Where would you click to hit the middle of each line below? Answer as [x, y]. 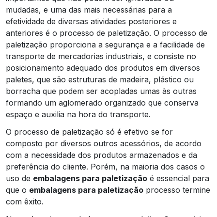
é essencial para [178, 178]
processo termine [177, 190]
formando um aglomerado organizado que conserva [102, 102]
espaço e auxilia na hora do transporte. [78, 114]
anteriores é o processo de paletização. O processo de [107, 33]
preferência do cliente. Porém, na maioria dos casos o [105, 166]
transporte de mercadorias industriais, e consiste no [101, 56]
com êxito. [25, 201]
